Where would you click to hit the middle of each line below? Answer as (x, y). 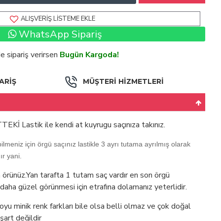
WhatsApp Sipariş (59, 34)
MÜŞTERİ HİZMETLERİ (123, 81)
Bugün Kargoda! (89, 55)
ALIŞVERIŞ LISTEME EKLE (58, 18)
